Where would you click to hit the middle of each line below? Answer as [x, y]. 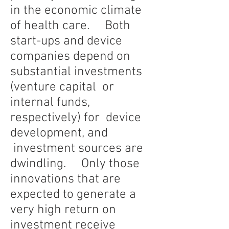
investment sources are [77, 149]
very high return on [63, 210]
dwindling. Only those [76, 164]
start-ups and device [66, 41]
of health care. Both [70, 26]
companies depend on [70, 57]
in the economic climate [76, 11]
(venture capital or [62, 87]
